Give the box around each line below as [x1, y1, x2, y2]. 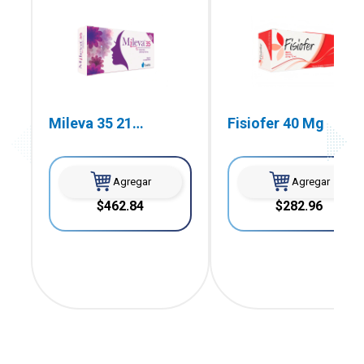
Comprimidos [48, 131, 141, 149]
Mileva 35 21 [48, 114, 132, 132]
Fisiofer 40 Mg [227, 114, 324, 132]
